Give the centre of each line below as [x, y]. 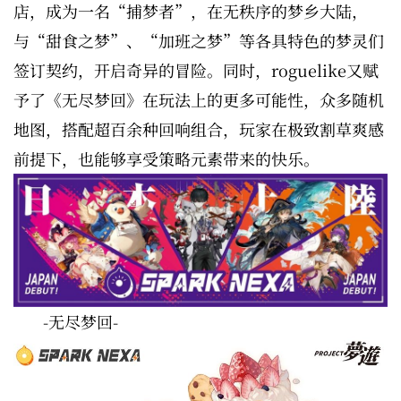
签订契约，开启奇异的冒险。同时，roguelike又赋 [196, 70]
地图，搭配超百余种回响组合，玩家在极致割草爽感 [199, 129]
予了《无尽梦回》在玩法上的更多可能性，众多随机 [199, 99]
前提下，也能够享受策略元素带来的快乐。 [166, 158]
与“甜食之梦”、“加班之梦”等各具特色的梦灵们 [199, 40]
